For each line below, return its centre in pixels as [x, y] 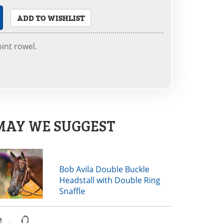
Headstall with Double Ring [110, 180]
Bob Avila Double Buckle [105, 169]
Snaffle [72, 191]
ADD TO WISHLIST [51, 17]
